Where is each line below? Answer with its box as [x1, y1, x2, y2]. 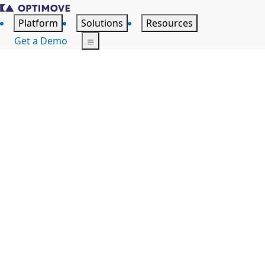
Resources [146, 17, 193, 30]
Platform [18, 17, 58, 30]
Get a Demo [14, 34, 67, 47]
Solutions [81, 17, 123, 30]
